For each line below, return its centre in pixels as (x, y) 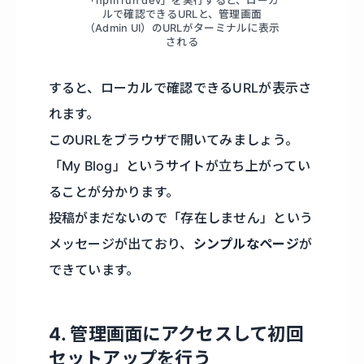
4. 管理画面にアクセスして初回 (176, 334)
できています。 (94, 270)
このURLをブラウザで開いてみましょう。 (173, 140)
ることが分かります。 (114, 192)
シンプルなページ (246, 244)
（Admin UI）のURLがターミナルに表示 (182, 28)
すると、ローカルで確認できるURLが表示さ (180, 88)
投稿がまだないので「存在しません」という (181, 218)
